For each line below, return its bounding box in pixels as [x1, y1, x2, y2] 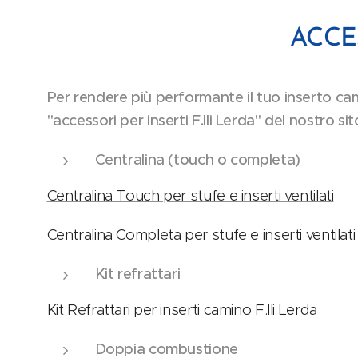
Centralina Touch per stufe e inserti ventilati [46, 186, 334, 205]
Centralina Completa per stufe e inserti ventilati [46, 225, 356, 245]
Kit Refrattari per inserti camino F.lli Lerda [46, 300, 317, 320]
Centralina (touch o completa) [94, 150, 300, 169]
